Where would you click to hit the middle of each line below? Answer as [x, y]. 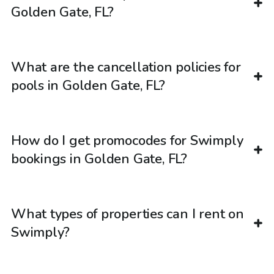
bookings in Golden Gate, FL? [99, 159]
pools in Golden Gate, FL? [88, 86]
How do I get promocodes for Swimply [127, 141]
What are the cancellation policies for [126, 68]
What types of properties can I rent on [128, 214]
